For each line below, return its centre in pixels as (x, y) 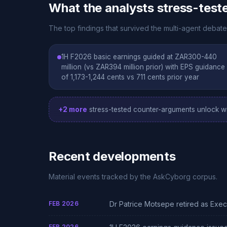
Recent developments (112, 156)
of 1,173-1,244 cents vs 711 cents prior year (130, 77)
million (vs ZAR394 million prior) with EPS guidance (143, 67)
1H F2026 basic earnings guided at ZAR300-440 (139, 57)
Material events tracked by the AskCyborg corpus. (133, 177)
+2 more (73, 109)
